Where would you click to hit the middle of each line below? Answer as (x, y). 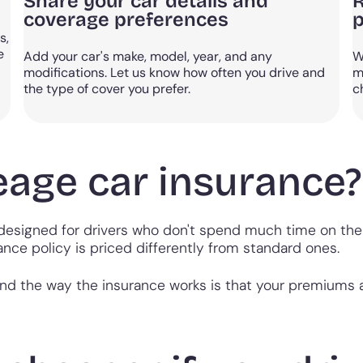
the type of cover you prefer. (107, 89)
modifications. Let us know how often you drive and (175, 73)
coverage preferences (126, 20)
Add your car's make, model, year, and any (148, 57)
